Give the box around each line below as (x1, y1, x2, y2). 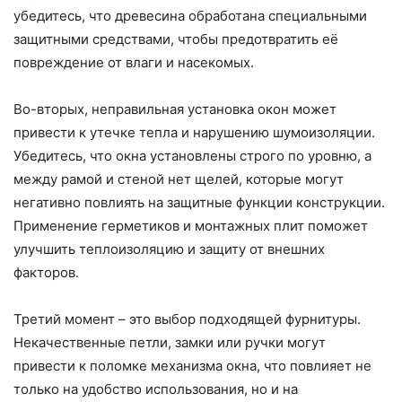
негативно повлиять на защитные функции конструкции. (13, 193, 385, 211)
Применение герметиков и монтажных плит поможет (13, 216, 368, 234)
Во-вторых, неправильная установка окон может (13, 100, 336, 118)
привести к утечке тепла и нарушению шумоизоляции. (13, 123, 375, 141)
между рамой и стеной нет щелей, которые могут (13, 170, 344, 188)
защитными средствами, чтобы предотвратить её (13, 30, 338, 48)
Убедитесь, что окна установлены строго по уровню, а (13, 146, 371, 164)
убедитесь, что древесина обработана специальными (13, 6, 367, 24)
